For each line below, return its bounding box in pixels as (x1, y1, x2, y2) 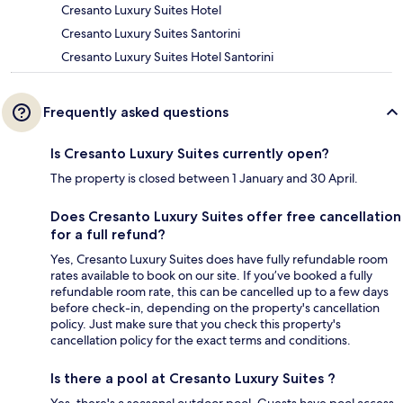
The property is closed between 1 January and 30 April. (50, 169, 358, 186)
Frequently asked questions (43, 103, 228, 121)
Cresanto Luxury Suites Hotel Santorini (61, 48, 273, 65)
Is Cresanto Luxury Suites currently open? (50, 144, 329, 162)
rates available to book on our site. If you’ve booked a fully (50, 266, 372, 283)
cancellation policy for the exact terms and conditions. (50, 331, 351, 348)
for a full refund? (50, 225, 166, 243)
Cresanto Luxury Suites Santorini (61, 24, 240, 41)
